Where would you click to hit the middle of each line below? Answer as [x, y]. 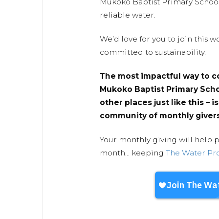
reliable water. [127, 15]
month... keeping [132, 153]
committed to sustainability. [153, 52]
